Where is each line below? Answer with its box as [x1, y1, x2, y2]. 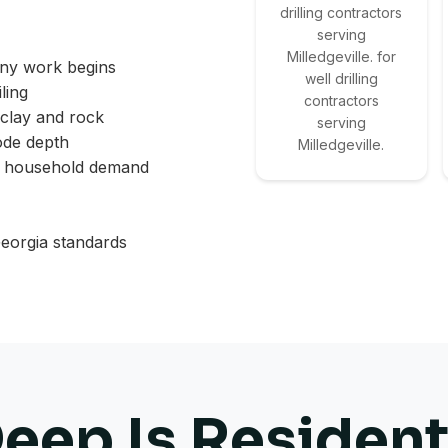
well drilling [304, 70, 378, 88]
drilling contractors [280, 4, 403, 22]
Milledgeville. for [286, 48, 396, 66]
